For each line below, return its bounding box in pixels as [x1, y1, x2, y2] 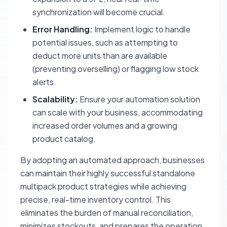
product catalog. [32, 133, 96, 144]
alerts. [32, 77, 56, 87]
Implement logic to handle [93, 24, 191, 34]
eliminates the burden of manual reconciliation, [20, 207, 193, 218]
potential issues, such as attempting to [32, 37, 178, 48]
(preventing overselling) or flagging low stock [32, 63, 199, 74]
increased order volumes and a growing [32, 120, 177, 131]
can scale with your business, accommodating [32, 107, 203, 118]
